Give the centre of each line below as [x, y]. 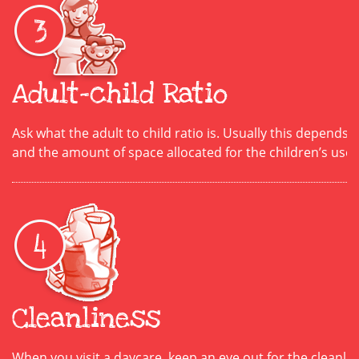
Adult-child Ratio [120, 94]
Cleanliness [86, 319]
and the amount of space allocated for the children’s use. [184, 153]
